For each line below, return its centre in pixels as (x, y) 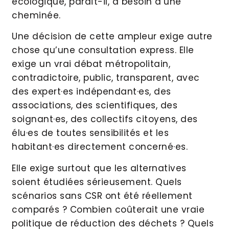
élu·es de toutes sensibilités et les (90, 133)
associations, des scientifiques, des (95, 106)
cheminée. (36, 15)
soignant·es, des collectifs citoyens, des (105, 119)
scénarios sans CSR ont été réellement (102, 196)
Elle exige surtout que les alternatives (99, 168)
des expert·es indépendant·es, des (91, 92)
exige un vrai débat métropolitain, (91, 64)
